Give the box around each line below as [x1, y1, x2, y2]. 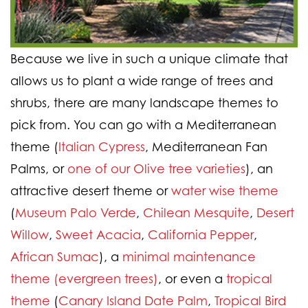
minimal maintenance [122, 248, 256, 264]
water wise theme [171, 182, 278, 198]
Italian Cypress [58, 138, 145, 154]
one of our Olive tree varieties [67, 160, 245, 176]
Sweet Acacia [56, 226, 141, 242]
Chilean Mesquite [143, 204, 250, 220]
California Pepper [148, 226, 254, 242]
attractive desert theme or [10, 182, 171, 198]
